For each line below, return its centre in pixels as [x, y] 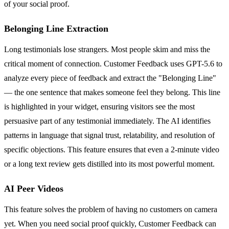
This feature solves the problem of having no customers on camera [111, 210]
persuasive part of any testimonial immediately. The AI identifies [107, 121]
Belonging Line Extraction [56, 29]
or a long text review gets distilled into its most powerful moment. [109, 164]
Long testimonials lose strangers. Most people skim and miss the [107, 50]
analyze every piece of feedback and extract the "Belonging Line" [110, 78]
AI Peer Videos [34, 189]
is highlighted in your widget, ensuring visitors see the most [99, 107]
